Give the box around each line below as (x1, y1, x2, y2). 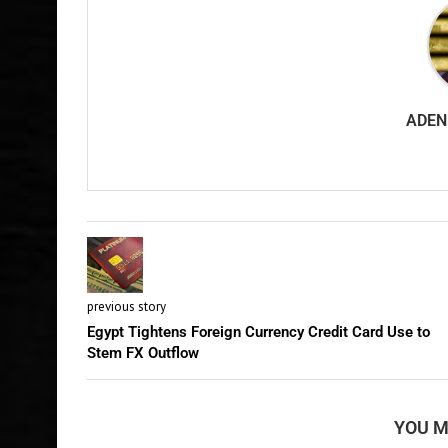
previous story (87, 297, 166, 315)
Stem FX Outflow (87, 343, 199, 362)
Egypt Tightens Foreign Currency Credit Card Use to (87, 322, 430, 341)
